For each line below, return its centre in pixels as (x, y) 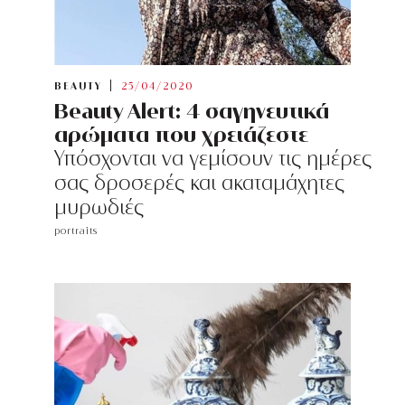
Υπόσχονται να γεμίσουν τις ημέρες (213, 159)
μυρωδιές (99, 207)
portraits (76, 231)
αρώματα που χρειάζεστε (181, 134)
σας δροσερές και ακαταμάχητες (199, 183)
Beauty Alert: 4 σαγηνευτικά (192, 111)
